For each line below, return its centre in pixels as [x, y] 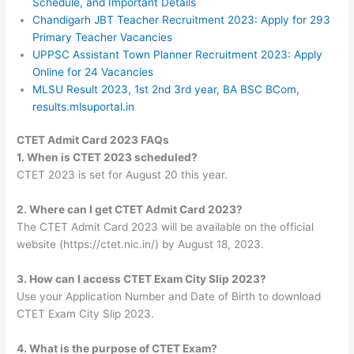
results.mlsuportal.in [84, 106]
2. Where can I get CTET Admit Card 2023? [130, 210]
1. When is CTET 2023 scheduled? [107, 158]
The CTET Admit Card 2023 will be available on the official [166, 227]
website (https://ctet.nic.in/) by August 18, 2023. [141, 245]
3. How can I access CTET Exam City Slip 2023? [142, 279]
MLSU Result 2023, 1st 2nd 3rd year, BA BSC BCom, [166, 89]
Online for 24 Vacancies [93, 72]
